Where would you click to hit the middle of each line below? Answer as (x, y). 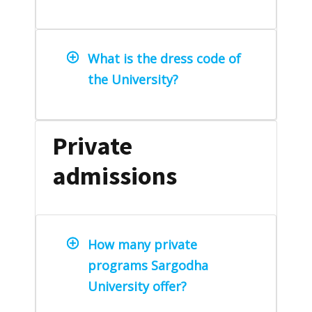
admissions (115, 175)
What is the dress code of (164, 59)
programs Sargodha (148, 265)
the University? (133, 80)
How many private (142, 244)
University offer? (137, 286)
